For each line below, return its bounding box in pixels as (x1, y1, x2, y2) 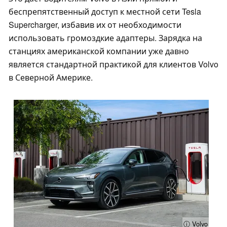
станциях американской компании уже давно (9, 45, 189, 57)
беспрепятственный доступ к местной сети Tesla (9, 6, 201, 18)
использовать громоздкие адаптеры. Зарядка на (9, 32, 202, 44)
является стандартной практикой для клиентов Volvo (9, 58, 218, 70)
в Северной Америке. (9, 71, 93, 84)
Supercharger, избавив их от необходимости (9, 19, 181, 31)
